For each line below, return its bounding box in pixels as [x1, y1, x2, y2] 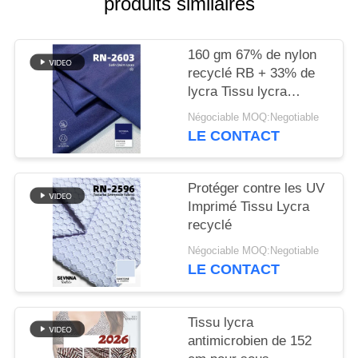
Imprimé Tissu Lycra [188, 199, 310, 215]
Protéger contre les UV [188, 181, 325, 197]
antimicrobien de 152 [188, 332, 312, 348]
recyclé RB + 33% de [188, 66, 316, 82]
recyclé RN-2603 [188, 102, 289, 118]
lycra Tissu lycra [188, 84, 288, 100]
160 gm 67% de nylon [188, 47, 317, 63]
